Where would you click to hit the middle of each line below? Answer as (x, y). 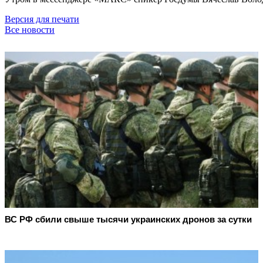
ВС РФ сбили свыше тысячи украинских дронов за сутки (128, 220)
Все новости (30, 29)
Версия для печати (42, 19)
